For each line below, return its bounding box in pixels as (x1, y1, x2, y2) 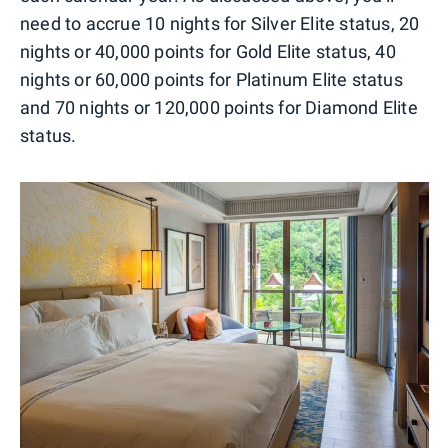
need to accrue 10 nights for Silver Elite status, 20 (20, 12, 420, 34)
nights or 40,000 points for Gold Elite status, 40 (20, 40, 396, 62)
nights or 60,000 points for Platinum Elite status (20, 68, 403, 90)
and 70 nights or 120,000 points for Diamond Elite (20, 96, 418, 118)
